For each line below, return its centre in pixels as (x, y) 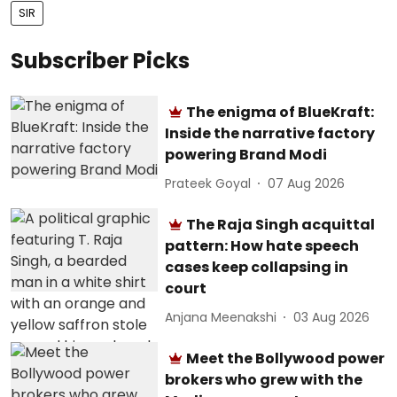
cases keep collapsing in (257, 267)
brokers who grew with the (264, 380)
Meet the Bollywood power (286, 358)
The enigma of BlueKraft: (280, 112)
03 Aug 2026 (332, 317)
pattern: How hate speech (262, 246)
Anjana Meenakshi (221, 317)
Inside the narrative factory (270, 133)
